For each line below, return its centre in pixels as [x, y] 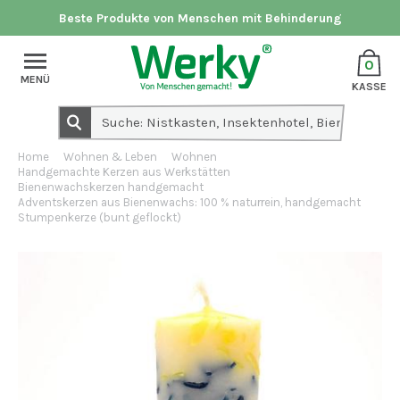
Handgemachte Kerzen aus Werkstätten [124, 172]
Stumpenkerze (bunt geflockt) [100, 217]
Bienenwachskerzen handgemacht [111, 187]
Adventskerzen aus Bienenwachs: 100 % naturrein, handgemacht [189, 202]
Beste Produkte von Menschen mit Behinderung [200, 18]
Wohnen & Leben [110, 157]
